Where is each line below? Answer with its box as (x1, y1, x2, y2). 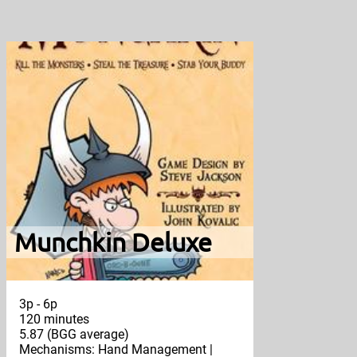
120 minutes (19, 312, 89, 328)
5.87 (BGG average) (19, 327, 129, 343)
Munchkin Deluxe (14, 226, 212, 258)
